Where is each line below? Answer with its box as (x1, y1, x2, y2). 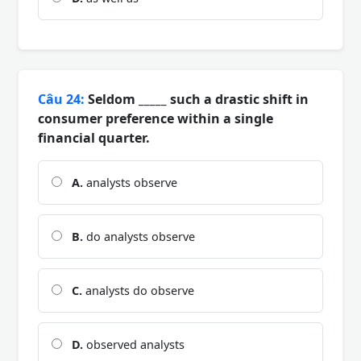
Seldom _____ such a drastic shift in (85, 89, 309, 108)
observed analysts (83, 336, 185, 352)
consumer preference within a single (38, 109, 273, 127)
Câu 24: (38, 89, 85, 108)
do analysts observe (83, 228, 195, 244)
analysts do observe (82, 282, 194, 298)
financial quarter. (38, 128, 150, 147)
